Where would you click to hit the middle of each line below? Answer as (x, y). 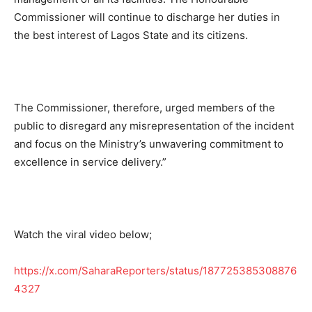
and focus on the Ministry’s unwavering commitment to (149, 143)
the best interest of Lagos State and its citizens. (131, 35)
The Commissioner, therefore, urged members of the (145, 107)
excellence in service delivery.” (90, 162)
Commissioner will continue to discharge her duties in (147, 17)
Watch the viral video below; (83, 234)
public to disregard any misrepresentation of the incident (154, 125)
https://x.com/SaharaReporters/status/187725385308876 (155, 270)
